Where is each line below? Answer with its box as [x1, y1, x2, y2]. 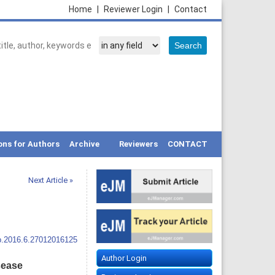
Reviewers [119, 139, 158, 149]
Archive [69, 139, 99, 149]
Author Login [101, 254, 147, 263]
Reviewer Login [104, 4, 165, 14]
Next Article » [28, 176, 73, 185]
